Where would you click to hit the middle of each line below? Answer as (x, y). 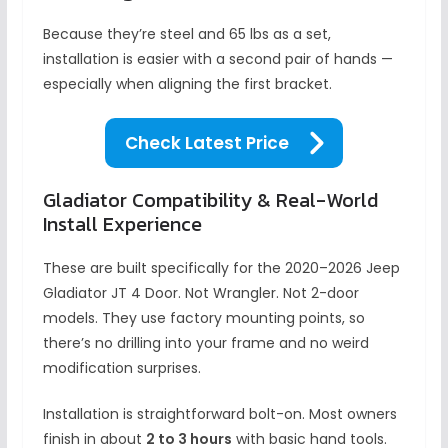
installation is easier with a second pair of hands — (217, 59)
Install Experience (122, 224)
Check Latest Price (206, 143)
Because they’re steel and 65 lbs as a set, (186, 34)
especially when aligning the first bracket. (187, 84)
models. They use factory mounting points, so (203, 318)
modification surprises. (121, 368)
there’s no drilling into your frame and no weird (205, 343)
